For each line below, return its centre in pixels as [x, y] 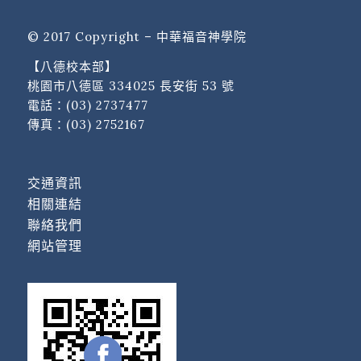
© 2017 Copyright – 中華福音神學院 [137, 37]
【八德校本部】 [72, 67]
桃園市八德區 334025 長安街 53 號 [131, 86]
